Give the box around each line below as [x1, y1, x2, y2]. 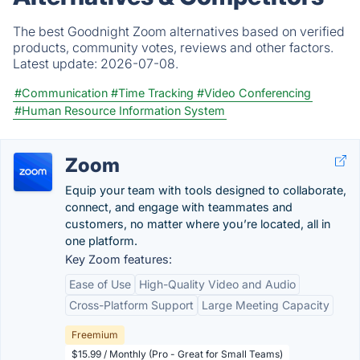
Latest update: [13, 55, 100, 72]
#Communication [14, 86, 108, 100]
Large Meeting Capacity [202, 298, 329, 312]
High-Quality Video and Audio [139, 277, 296, 291]
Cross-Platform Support [69, 298, 194, 312]
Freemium [72, 329, 118, 341]
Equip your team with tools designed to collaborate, [65, 183, 346, 197]
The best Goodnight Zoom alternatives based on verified [13, 23, 345, 39]
